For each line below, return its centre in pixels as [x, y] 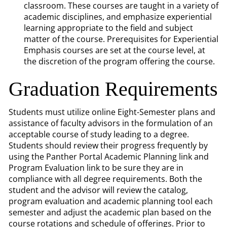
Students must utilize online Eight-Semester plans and [112, 112]
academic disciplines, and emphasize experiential [118, 17]
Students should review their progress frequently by [108, 145]
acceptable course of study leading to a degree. [99, 134]
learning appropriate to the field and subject [108, 28]
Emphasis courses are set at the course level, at [115, 50]
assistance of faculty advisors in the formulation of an [111, 123]
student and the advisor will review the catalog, [98, 190]
